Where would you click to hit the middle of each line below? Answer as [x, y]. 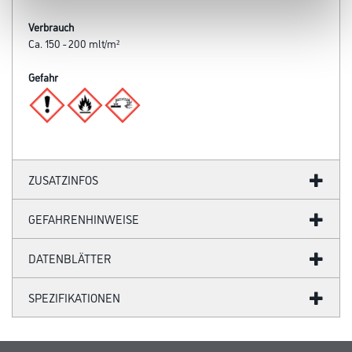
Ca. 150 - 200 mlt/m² [74, 43]
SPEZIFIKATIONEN [74, 297]
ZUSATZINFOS [63, 180]
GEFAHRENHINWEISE [84, 219]
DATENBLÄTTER [70, 258]
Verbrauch [51, 26]
